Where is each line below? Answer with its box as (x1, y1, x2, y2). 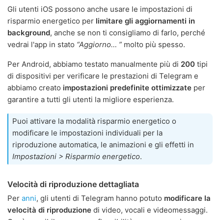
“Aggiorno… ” (77, 39, 122, 49)
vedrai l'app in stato (7, 39, 77, 49)
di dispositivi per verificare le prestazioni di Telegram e (7, 71, 198, 81)
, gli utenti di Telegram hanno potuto (36, 193, 164, 203)
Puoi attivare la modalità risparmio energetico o (12, 116, 176, 126)
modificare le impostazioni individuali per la (12, 128, 163, 137)
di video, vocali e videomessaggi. (91, 205, 208, 215)
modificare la (164, 193, 211, 203)
